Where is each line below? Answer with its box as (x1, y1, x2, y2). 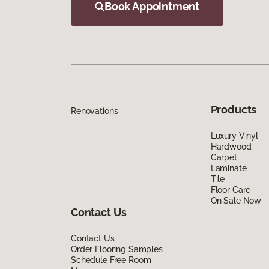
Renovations (71, 106, 118, 116)
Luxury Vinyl (210, 130, 258, 141)
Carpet (210, 152, 237, 162)
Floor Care (210, 184, 251, 195)
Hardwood (210, 141, 252, 151)
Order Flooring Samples (71, 244, 163, 254)
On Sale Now (210, 195, 262, 205)
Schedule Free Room (71, 255, 151, 265)
